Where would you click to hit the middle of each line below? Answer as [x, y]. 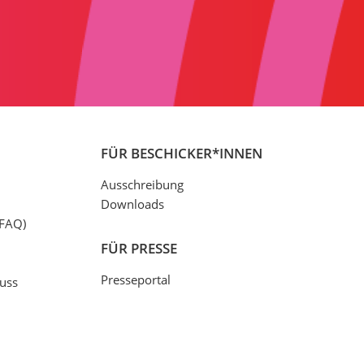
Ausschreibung [142, 185]
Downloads [132, 204]
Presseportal [135, 280]
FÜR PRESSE [139, 249]
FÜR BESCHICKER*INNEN [181, 154]
